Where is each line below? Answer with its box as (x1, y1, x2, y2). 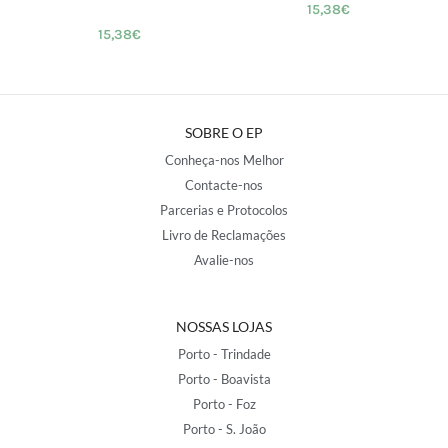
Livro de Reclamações (162, 227, 286, 244)
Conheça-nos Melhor (164, 152, 284, 169)
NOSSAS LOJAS (176, 318, 272, 336)
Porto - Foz (192, 396, 256, 413)
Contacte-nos (185, 177, 263, 194)
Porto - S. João (182, 421, 266, 438)
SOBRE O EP (185, 124, 263, 142)
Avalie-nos (194, 252, 254, 269)
